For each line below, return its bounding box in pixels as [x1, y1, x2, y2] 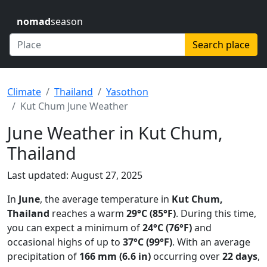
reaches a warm [49, 207, 126, 220]
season [51, 15, 83, 28]
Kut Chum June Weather [20, 100, 128, 113]
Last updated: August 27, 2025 [7, 169, 142, 182]
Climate [7, 85, 41, 98]
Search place [193, 38, 250, 51]
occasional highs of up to [7, 235, 123, 249]
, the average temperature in [40, 193, 172, 206]
